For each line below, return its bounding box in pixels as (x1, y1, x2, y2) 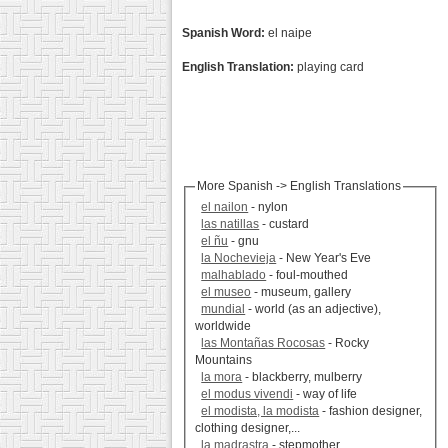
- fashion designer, (319, 404, 423, 419)
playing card (294, 60, 364, 74)
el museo (201, 285, 252, 300)
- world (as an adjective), (245, 302, 382, 317)
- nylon (248, 200, 289, 215)
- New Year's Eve (276, 251, 372, 266)
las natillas (201, 217, 260, 232)
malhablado (201, 268, 267, 283)
